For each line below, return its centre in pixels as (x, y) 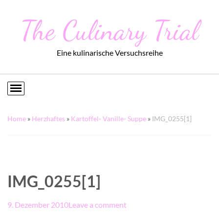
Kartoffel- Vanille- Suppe (109, 119)
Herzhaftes (48, 119)
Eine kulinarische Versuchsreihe (109, 53)
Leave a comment (98, 204)
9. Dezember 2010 (38, 204)
